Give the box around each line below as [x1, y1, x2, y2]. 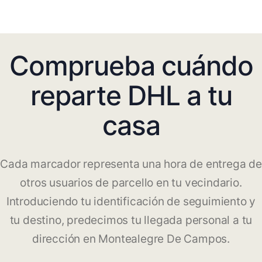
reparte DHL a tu [30, 79, 232, 112]
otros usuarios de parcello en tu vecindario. [20, 176, 242, 190]
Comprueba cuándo [9, 49, 253, 82]
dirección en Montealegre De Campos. [32, 232, 230, 246]
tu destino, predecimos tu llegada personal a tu [9, 213, 253, 227]
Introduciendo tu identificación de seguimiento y [6, 195, 256, 209]
